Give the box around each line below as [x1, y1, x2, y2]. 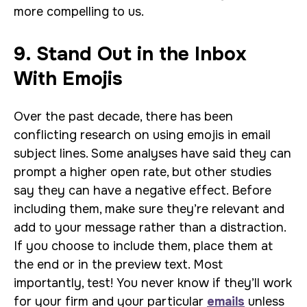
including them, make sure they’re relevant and [14, 201, 284, 217]
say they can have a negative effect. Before [14, 183, 271, 198]
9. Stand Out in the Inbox [14, 42, 247, 66]
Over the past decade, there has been [14, 109, 233, 124]
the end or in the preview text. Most [14, 257, 223, 272]
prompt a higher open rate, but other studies [14, 164, 271, 180]
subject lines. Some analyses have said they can [14, 146, 291, 161]
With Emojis [14, 66, 123, 91]
